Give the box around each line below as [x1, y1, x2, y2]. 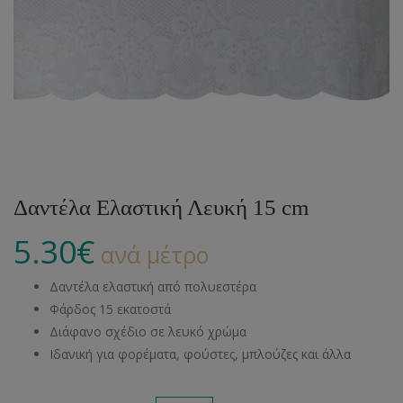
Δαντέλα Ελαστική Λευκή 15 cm [13, 194, 309, 219]
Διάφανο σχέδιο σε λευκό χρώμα [49, 322, 246, 340]
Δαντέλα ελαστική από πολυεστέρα [49, 277, 256, 295]
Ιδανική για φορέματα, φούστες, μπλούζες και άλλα [49, 345, 354, 363]
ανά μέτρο [94, 238, 209, 270]
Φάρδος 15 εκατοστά [49, 300, 171, 318]
